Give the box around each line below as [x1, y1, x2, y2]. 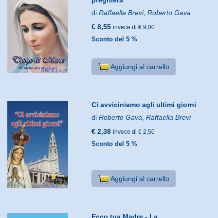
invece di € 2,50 [113, 128, 155, 135]
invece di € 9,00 [113, 23, 155, 31]
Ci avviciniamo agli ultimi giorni [91, 100, 197, 109]
